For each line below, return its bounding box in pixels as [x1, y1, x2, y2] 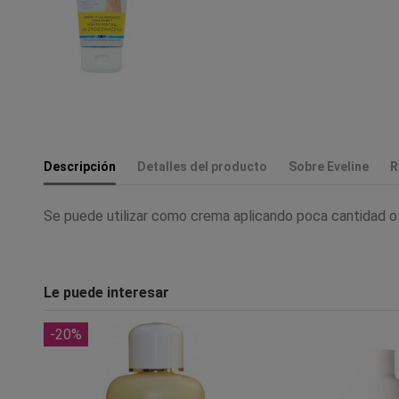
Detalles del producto [137, 159, 267, 174]
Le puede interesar [44, 283, 169, 301]
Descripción [44, 159, 116, 174]
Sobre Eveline [289, 159, 369, 174]
